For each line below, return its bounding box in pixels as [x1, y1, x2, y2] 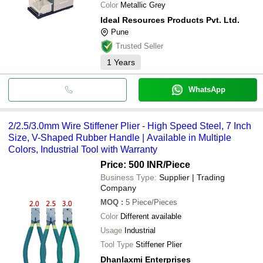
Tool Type [100, 240, 133, 249]
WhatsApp [188, 85, 225, 94]
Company [100, 183, 136, 193]
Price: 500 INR [100, 159, 163, 170]
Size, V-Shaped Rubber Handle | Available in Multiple [8, 132, 231, 143]
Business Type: [100, 172, 157, 182]
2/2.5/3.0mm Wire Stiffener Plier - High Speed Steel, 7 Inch [8, 120, 251, 131]
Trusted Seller [116, 41, 163, 50]
